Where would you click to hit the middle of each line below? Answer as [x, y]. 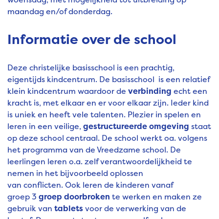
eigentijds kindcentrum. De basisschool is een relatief [109, 79]
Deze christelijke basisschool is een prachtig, [91, 68]
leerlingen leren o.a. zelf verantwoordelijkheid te [100, 162]
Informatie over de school [92, 40]
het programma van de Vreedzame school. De [94, 150]
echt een [189, 91]
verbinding [150, 91]
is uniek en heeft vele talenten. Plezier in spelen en [104, 115]
